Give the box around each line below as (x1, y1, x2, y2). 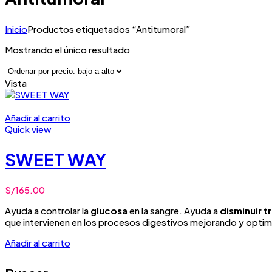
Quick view (5, 123, 51, 135)
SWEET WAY (5, 148, 106, 170)
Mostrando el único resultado (5, 43, 130, 55)
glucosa (90, 205, 127, 217)
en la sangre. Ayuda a (127, 205, 220, 217)
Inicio (5, 22, 27, 35)
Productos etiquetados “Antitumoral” (27, 22, 191, 35)
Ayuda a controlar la (5, 205, 90, 217)
